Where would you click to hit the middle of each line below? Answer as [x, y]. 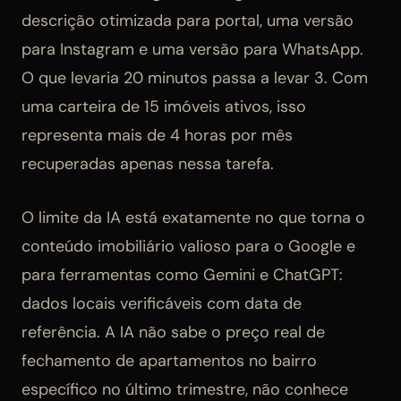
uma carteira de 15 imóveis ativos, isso [164, 107]
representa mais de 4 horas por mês [157, 136]
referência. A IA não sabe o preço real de [173, 333]
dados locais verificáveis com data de [162, 304]
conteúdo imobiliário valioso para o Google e [188, 247]
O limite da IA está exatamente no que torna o [193, 218]
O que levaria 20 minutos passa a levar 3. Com [195, 78]
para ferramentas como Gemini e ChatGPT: [182, 275]
